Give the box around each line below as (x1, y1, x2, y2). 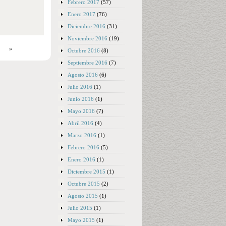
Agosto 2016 (68, 72, 98, 78)
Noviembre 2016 (68, 35, 107, 41)
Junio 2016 (68, 96, 94, 102)
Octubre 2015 (68, 181, 100, 187)
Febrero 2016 (68, 144, 99, 150)
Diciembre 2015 (68, 168, 105, 175)
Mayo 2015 (68, 217, 95, 223)
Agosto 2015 (68, 193, 98, 199)
